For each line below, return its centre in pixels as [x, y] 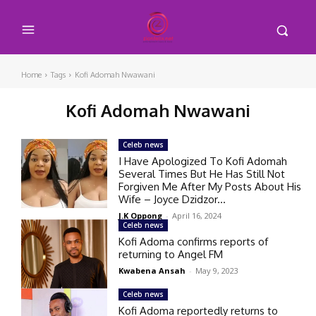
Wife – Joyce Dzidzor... [172, 199]
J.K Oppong [141, 215]
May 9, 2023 [217, 270]
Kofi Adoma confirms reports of [194, 241]
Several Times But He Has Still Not [202, 174]
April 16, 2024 [197, 215]
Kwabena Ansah [152, 270]
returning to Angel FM [171, 254]
